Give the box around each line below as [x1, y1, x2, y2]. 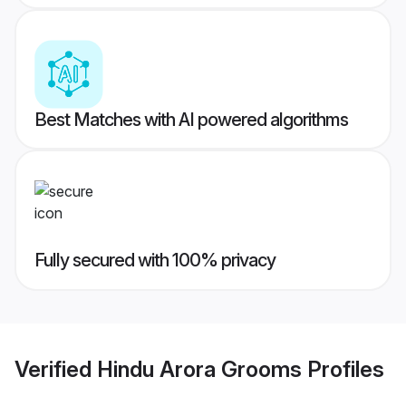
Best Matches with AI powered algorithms [34, 109, 348, 131]
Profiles [302, 355, 384, 382]
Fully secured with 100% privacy [34, 249, 275, 272]
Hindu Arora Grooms [97, 355, 302, 382]
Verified [14, 355, 97, 382]
